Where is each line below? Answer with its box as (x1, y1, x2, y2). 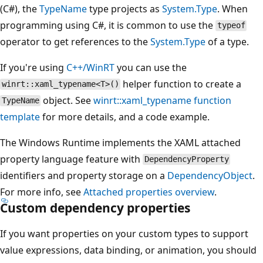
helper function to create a (120, 77, 242, 90)
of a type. (205, 35, 249, 48)
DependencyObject (167, 168, 252, 182)
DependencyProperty (144, 154, 229, 164)
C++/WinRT (66, 60, 114, 74)
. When (217, 2, 248, 15)
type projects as (87, 2, 162, 15)
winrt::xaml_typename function (93, 93, 232, 107)
